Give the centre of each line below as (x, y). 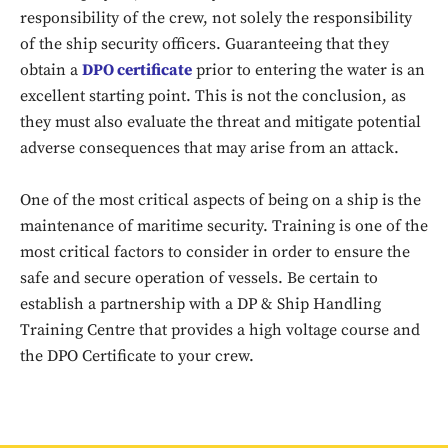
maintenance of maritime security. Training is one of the (224, 226)
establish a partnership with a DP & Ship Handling (200, 304)
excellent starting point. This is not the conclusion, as (213, 96)
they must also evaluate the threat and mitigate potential (220, 122)
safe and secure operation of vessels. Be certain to (199, 278)
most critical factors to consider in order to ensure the (215, 252)
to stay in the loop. (232, 345)
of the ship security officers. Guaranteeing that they (204, 44)
